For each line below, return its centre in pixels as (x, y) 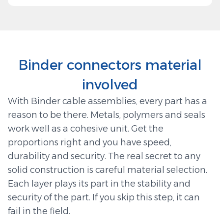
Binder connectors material (110, 65)
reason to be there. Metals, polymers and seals (107, 115)
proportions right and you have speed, (90, 143)
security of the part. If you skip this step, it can (104, 198)
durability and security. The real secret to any (104, 156)
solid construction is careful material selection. (108, 170)
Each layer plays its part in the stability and (99, 184)
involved (110, 85)
